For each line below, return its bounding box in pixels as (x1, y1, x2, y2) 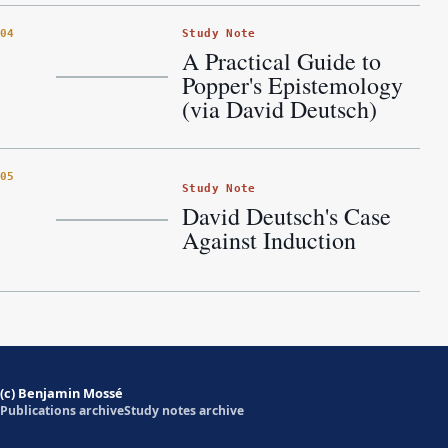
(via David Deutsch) (182, 92, 377, 125)
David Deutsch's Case (182, 199, 391, 232)
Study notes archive (124, 402, 244, 419)
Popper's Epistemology (182, 68, 403, 101)
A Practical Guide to (182, 44, 381, 77)
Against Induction (182, 223, 356, 256)
